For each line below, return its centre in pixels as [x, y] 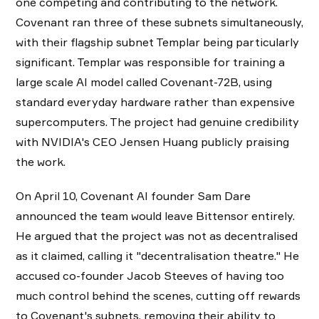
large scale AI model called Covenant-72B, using [144, 82]
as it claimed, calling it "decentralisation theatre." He [157, 255]
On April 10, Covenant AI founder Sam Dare [133, 195]
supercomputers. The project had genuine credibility [157, 121]
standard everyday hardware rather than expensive [155, 101]
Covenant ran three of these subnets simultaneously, [159, 22]
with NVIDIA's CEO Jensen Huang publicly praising [152, 141]
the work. [42, 161]
